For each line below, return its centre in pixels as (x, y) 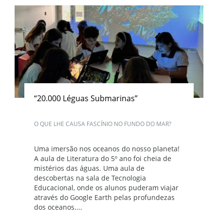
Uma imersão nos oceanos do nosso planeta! (107, 148)
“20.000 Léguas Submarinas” (86, 98)
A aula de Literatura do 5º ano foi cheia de (103, 158)
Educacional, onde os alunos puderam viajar (106, 187)
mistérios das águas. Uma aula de (89, 168)
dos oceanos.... (58, 207)
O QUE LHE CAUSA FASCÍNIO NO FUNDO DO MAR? (103, 124)
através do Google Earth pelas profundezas (104, 197)
